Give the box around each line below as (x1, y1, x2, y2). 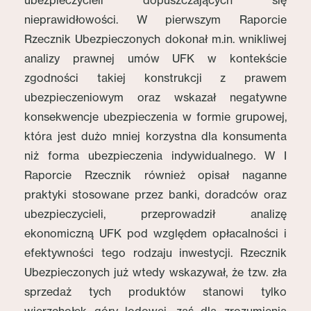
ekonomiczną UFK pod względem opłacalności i (24, 226, 287, 240)
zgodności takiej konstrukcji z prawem (24, 71, 287, 85)
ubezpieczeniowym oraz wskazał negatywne (24, 90, 287, 104)
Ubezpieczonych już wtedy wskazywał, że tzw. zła (24, 265, 287, 279)
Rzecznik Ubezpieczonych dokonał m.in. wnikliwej (24, 32, 287, 46)
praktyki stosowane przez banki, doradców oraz (24, 187, 287, 201)
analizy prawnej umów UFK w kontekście (24, 51, 287, 65)
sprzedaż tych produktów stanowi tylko (24, 285, 287, 299)
